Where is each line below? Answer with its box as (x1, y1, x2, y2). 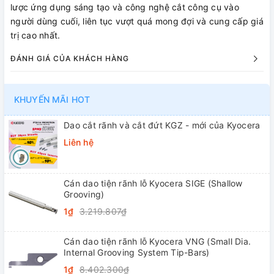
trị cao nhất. (10, 30, 61, 41)
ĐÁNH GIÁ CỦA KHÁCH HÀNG (10, 54, 129, 64)
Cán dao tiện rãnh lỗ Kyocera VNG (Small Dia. (64, 236, 251, 247)
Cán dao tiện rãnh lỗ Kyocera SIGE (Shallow (64, 178, 243, 189)
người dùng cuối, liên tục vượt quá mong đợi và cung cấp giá (10, 16, 264, 27)
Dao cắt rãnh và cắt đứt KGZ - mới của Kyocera (64, 120, 261, 131)
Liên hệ (64, 137, 94, 148)
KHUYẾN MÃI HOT (14, 94, 90, 105)
